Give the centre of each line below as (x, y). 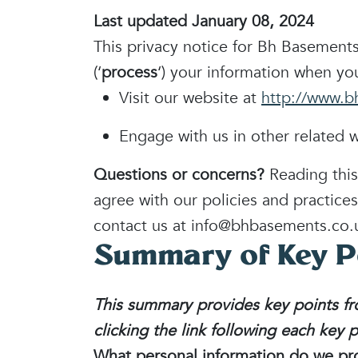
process (129, 72)
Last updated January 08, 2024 (204, 21)
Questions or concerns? (181, 175)
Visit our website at (190, 98)
